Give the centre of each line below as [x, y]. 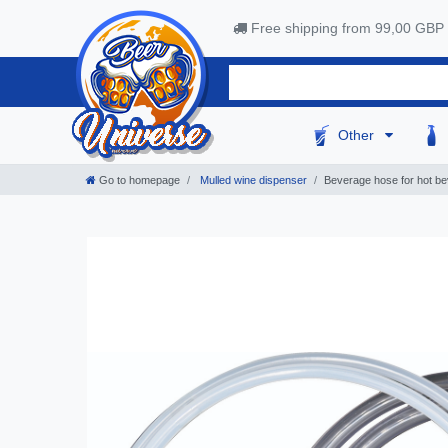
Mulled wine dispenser [252, 180]
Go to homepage [139, 180]
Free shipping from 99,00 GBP [345, 28]
